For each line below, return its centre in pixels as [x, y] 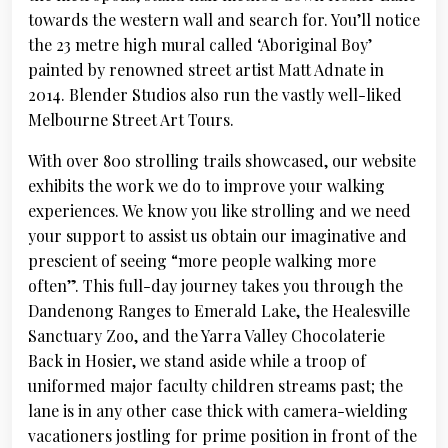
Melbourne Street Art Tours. [131, 119]
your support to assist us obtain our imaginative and [217, 235]
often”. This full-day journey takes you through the [215, 285]
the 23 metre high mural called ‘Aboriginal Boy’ [200, 44]
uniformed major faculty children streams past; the [215, 385]
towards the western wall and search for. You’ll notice [224, 19]
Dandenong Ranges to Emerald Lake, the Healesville [219, 310]
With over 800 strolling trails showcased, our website [222, 160]
